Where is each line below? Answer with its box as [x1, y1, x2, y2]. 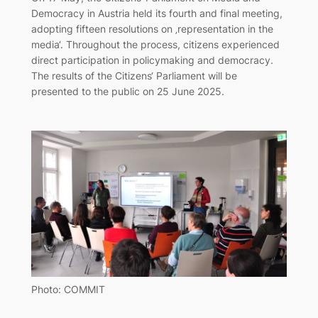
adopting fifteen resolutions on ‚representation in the [31, 23, 273, 35]
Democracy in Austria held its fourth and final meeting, [31, 7, 283, 20]
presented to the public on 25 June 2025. [31, 85, 224, 98]
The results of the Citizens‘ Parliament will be [31, 70, 237, 82]
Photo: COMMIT [31, 283, 105, 296]
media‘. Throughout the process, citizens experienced [31, 38, 280, 51]
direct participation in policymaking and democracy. [31, 54, 273, 67]
